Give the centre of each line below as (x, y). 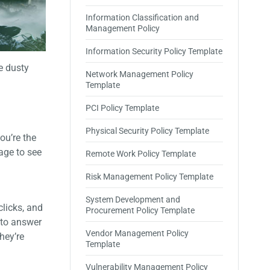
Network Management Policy (140, 74)
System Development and (133, 199)
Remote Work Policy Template (141, 154)
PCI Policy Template (122, 108)
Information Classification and (142, 17)
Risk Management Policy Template (149, 177)
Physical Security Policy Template (147, 131)
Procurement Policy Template (140, 210)
